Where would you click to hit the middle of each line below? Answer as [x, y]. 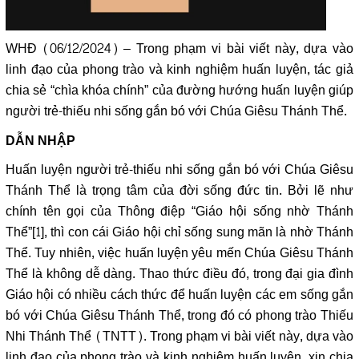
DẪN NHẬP [40, 140]
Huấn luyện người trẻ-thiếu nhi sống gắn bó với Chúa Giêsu [179, 169]
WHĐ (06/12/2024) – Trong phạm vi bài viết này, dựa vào [179, 48]
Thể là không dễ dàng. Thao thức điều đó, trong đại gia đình [179, 274]
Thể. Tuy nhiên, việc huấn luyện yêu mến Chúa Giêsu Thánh [179, 253]
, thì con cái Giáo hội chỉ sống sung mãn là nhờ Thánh [199, 232]
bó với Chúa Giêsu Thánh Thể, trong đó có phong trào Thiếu [179, 315]
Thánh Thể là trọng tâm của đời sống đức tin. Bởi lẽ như [179, 190]
